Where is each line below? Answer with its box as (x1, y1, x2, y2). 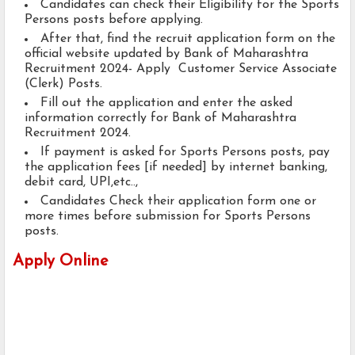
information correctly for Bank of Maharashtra (25, 112, 296, 125)
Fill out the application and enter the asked (40, 97, 292, 110)
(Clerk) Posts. (25, 78, 102, 91)
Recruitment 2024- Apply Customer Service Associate (25, 63, 337, 76)
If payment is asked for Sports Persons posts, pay (40, 146, 330, 159)
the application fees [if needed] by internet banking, (25, 161, 327, 174)
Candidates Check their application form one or (40, 195, 316, 208)
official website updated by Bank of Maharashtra (25, 48, 308, 61)
